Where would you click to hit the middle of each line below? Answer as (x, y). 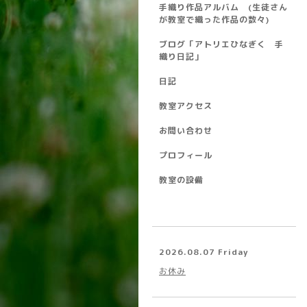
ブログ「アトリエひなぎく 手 (221, 44)
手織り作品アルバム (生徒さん (223, 7)
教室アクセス (186, 106)
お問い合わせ (186, 131)
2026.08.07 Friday (204, 252)
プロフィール (186, 155)
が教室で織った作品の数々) (214, 20)
